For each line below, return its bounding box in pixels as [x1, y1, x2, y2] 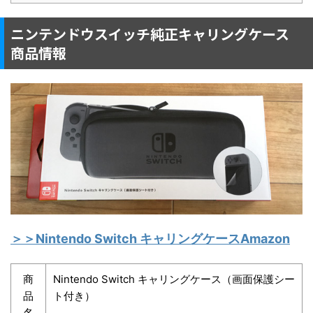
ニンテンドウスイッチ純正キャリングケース [10, 23, 289, 44]
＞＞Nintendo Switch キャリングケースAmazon [10, 231, 290, 247]
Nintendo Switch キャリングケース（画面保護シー [53, 272, 295, 286]
